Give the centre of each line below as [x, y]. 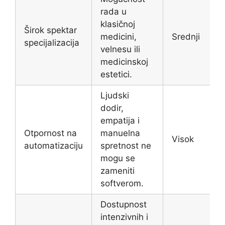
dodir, [112, 108]
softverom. [122, 184]
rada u [114, 12]
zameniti [118, 171]
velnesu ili [120, 49]
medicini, [119, 37]
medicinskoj [124, 62]
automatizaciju [53, 146]
